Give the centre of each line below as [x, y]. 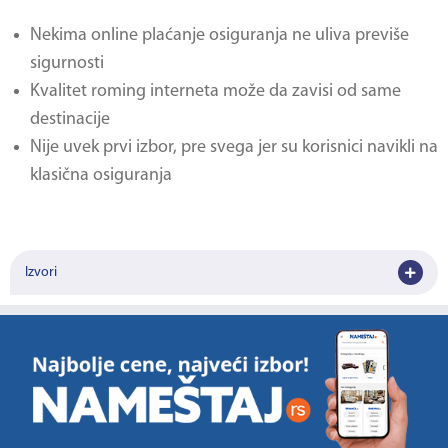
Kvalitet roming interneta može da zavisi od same [215, 91]
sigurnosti [67, 63]
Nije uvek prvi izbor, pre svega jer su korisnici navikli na [234, 147]
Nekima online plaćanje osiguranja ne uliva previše [219, 35]
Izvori [41, 272]
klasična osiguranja [101, 175]
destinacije [70, 119]
